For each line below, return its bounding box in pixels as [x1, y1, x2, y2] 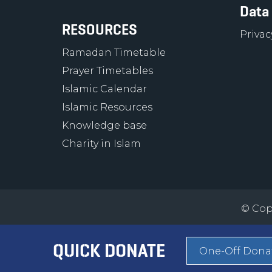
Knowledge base [62, 120, 147, 131]
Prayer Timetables [62, 65, 153, 76]
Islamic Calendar [62, 83, 147, 95]
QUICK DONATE [53, 239, 165, 262]
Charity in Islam [62, 138, 141, 149]
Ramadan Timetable [62, 47, 166, 58]
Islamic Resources [62, 101, 152, 113]
